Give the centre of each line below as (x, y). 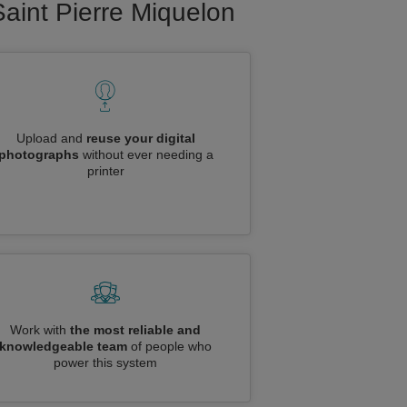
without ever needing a (146, 154)
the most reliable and (135, 330)
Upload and (51, 138)
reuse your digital (140, 138)
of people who (169, 346)
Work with (40, 330)
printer (105, 171)
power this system (105, 362)
